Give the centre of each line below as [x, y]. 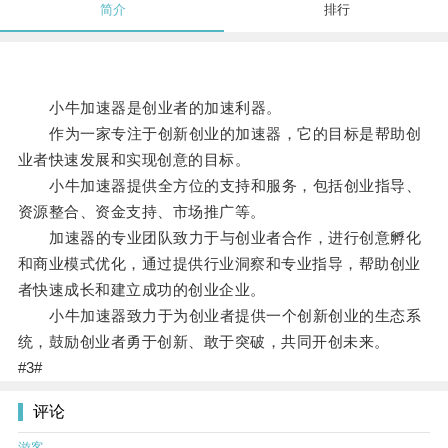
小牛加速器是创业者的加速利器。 [149, 108]
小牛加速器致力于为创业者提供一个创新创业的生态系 [219, 316]
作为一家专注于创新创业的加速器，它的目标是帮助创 [219, 134]
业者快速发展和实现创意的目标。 [134, 160]
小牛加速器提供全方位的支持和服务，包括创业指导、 [219, 186]
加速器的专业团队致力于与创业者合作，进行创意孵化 [219, 238]
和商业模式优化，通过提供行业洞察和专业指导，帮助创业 [219, 264]
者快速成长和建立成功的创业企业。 [141, 290]
